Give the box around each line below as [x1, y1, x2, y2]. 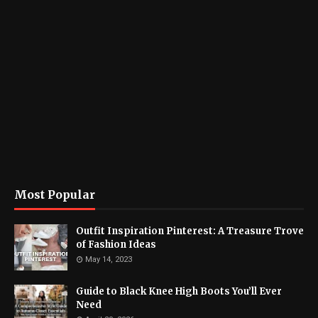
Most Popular [14, 187, 95, 202]
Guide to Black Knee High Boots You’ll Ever [76, 285, 282, 297]
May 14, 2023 [85, 255, 132, 264]
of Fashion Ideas [76, 238, 156, 251]
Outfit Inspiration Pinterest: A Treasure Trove [76, 225, 304, 237]
